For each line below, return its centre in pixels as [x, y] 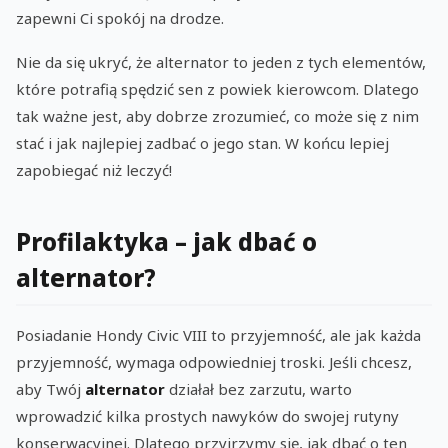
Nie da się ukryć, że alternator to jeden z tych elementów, [221, 62]
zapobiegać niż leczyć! [94, 170]
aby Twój [50, 389]
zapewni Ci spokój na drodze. [120, 17]
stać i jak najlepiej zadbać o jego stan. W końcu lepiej [202, 143]
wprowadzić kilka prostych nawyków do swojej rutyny [207, 416]
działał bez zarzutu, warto [258, 389]
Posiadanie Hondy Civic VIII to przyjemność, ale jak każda [218, 335]
